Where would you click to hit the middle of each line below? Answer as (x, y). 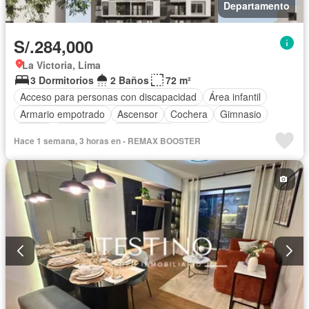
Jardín (34, 131)
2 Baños (130, 80)
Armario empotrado (62, 114)
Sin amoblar (143, 131)
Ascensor (138, 114)
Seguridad (82, 131)
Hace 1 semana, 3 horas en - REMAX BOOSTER (107, 140)
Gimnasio (241, 114)
